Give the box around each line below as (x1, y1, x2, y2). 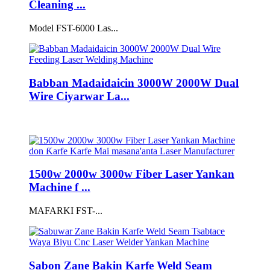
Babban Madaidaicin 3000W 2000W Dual (29, 76, 239, 89)
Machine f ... (29, 181, 90, 194)
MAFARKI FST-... (29, 205, 102, 216)
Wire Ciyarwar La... (29, 89, 130, 102)
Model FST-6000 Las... (29, 23, 118, 34)
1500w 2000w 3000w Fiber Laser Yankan (29, 168, 234, 181)
